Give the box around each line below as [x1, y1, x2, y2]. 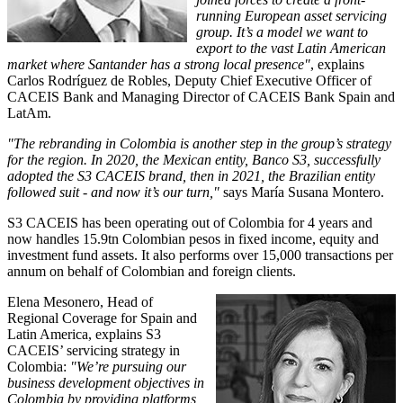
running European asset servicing [196, 8, 387, 24]
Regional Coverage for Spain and [7, 310, 197, 327]
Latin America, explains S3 [7, 327, 161, 343]
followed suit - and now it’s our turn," [7, 184, 219, 201]
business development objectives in [7, 375, 204, 391]
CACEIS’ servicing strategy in [7, 343, 180, 359]
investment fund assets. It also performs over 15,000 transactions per [7, 247, 393, 264]
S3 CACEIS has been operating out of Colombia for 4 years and [7, 215, 372, 231]
